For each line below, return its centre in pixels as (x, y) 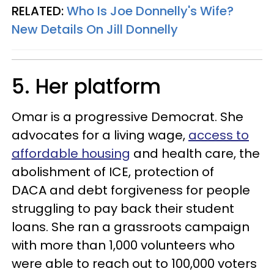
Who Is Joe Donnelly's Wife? (150, 11)
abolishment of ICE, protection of (113, 172)
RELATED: (39, 11)
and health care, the (195, 154)
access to (219, 135)
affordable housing (71, 154)
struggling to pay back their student (123, 209)
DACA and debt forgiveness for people (131, 190)
